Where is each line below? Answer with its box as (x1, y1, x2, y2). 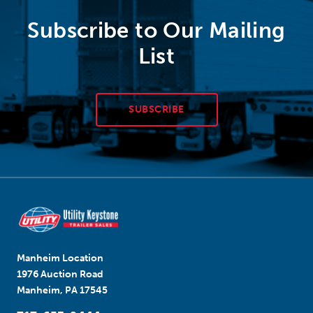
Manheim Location (17, 252, 103, 264)
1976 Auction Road (17, 268, 103, 280)
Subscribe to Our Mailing (27, 17, 286, 43)
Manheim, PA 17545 (17, 284, 108, 296)
